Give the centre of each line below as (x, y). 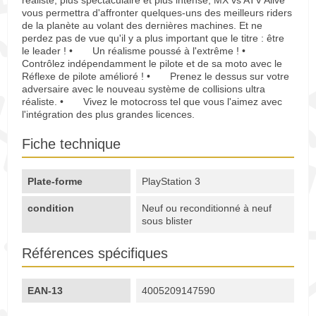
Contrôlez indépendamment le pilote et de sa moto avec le (152, 64)
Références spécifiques (95, 254)
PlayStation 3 (171, 182)
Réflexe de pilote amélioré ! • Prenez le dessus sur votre (156, 77)
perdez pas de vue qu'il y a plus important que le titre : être (153, 38)
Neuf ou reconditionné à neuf (207, 208)
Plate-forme (55, 182)
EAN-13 (45, 291)
